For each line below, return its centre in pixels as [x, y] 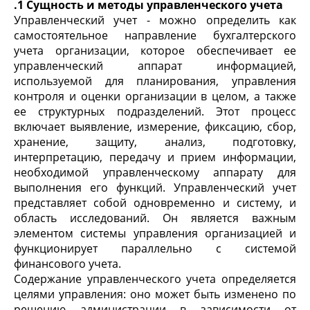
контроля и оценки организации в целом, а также [155, 96]
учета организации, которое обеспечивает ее [155, 51]
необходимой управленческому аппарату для [155, 172]
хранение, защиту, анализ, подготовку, [155, 142]
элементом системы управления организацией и [155, 233]
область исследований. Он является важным [155, 218]
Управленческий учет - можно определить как [155, 20]
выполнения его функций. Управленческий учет [155, 188]
